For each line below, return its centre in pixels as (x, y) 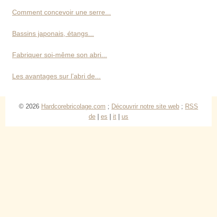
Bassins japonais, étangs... (53, 33)
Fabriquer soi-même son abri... (60, 54)
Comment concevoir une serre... (62, 12)
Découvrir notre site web (145, 106)
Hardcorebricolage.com (73, 106)
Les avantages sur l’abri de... (56, 76)
